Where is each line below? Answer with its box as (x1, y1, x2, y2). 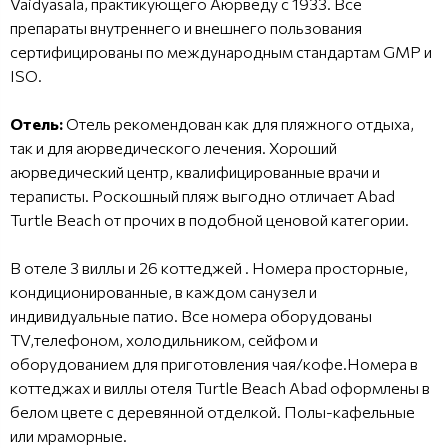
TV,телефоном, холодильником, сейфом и (10, 329, 318, 349)
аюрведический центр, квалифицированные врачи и (10, 161, 380, 181)
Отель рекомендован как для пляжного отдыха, (63, 113, 414, 133)
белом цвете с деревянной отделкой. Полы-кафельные (10, 401, 415, 421)
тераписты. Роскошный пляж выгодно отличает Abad (10, 185, 395, 205)
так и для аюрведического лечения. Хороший (10, 137, 337, 157)
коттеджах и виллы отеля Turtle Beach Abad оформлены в (10, 377, 430, 397)
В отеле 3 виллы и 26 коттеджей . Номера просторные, (10, 257, 408, 277)
